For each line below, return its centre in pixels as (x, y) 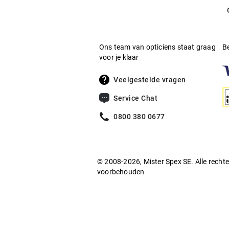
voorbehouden (121, 172)
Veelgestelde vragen (150, 80)
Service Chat (135, 98)
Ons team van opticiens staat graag (157, 47)
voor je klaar (119, 57)
